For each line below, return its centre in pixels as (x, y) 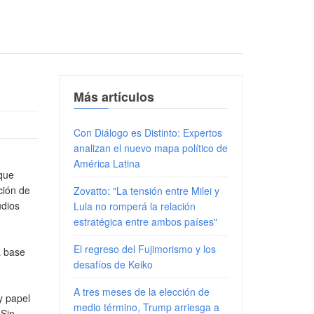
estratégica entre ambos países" (145, 221)
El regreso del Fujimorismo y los (144, 249)
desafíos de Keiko (113, 264)
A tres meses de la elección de (141, 292)
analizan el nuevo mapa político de (150, 148)
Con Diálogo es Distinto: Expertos (148, 132)
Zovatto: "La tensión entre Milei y (146, 191)
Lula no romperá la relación (134, 206)
